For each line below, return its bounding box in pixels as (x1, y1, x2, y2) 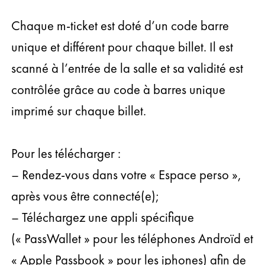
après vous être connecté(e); (11, 187, 160, 205)
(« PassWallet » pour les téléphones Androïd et (11, 230, 254, 247)
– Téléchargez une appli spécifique (11, 208, 195, 226)
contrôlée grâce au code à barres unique (11, 80, 226, 98)
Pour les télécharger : (11, 144, 121, 162)
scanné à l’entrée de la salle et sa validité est (11, 59, 244, 77)
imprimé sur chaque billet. (11, 102, 147, 119)
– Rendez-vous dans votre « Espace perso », (11, 166, 242, 183)
